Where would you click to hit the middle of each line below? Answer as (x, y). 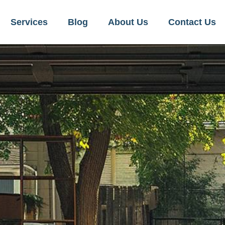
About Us (128, 22)
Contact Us (192, 22)
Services (29, 22)
